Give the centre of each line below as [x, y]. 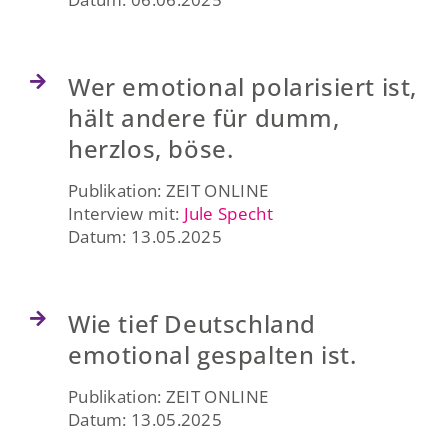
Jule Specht [228, 213]
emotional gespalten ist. [212, 354]
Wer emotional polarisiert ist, [242, 86]
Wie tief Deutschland [191, 323]
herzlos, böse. [150, 148]
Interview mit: [125, 213]
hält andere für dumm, [203, 117]
